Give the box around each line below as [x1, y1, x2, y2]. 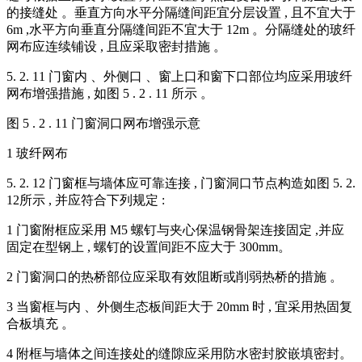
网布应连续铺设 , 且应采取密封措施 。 [6, 40, 226, 54]
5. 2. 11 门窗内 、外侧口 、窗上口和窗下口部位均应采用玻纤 [6, 69, 352, 84]
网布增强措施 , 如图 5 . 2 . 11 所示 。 [6, 86, 213, 101]
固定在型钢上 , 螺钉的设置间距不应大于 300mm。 [6, 240, 291, 255]
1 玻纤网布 [6, 146, 68, 161]
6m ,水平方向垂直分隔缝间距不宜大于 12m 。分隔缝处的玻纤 [6, 23, 356, 37]
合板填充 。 [6, 317, 74, 331]
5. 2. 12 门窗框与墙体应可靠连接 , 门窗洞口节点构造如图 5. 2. [6, 176, 356, 191]
